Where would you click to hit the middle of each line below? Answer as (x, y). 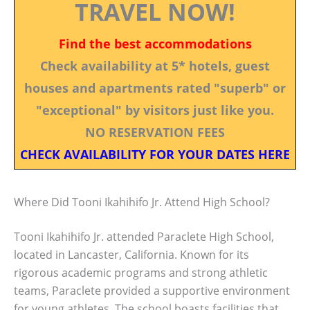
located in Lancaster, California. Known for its (131, 254)
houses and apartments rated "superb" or (155, 88)
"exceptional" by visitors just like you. (155, 110)
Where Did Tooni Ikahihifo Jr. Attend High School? (142, 202)
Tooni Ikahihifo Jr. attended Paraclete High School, (144, 236)
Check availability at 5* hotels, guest (155, 65)
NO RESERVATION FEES (155, 132)
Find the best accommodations (155, 43)
